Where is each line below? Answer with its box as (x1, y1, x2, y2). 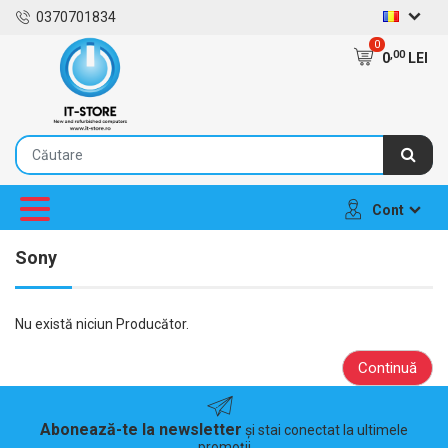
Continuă (358, 359, 417, 377)
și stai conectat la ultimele (242, 422, 408, 438)
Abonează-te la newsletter (40, 420, 242, 439)
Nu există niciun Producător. (15, 316, 189, 332)
